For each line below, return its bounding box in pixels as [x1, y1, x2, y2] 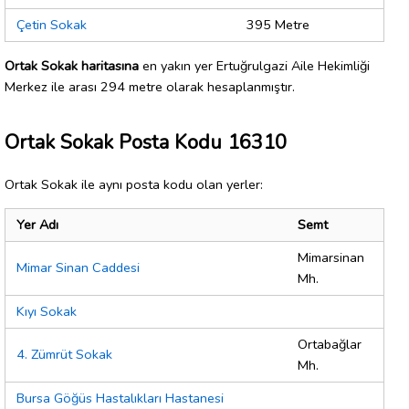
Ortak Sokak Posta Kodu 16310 [5, 128, 287, 156]
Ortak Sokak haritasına [5, 56, 139, 75]
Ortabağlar [298, 335, 362, 354]
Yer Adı [16, 215, 58, 235]
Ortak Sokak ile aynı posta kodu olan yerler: [5, 174, 263, 194]
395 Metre [246, 16, 309, 35]
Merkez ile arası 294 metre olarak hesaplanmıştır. [5, 77, 295, 96]
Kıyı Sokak [16, 302, 77, 321]
